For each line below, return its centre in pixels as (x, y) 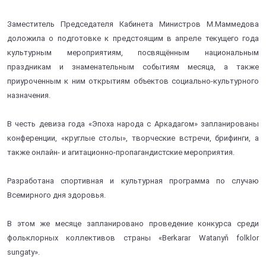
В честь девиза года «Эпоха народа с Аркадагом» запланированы (133, 123)
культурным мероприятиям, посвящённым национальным (133, 52)
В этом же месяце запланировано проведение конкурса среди (133, 223)
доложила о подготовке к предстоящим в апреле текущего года (133, 38)
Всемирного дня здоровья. (56, 195)
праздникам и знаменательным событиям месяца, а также (133, 66)
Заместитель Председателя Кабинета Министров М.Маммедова (133, 24)
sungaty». (23, 252)
